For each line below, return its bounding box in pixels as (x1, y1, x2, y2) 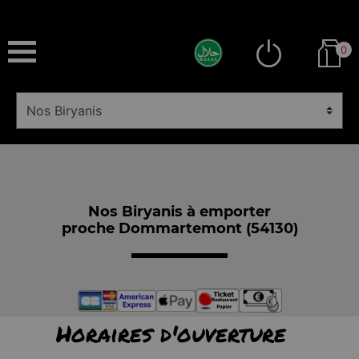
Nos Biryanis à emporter (88, 202, 271, 220)
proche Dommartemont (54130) (61, 219, 298, 237)
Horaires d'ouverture (55, 317, 286, 349)
